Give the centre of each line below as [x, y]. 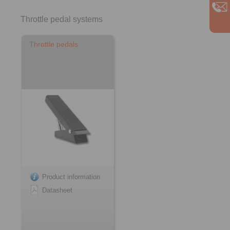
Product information [71, 177]
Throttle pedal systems [62, 19]
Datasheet [57, 190]
